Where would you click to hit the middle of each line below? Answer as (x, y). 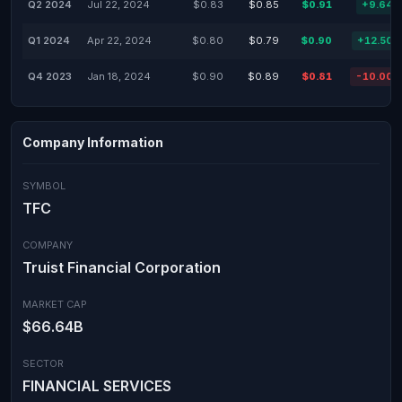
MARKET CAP (55, 304)
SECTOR (43, 363)
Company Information (93, 142)
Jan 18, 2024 (119, 76)
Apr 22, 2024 (119, 40)
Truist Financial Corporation (122, 267)
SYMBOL (44, 186)
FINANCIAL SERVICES (97, 386)
